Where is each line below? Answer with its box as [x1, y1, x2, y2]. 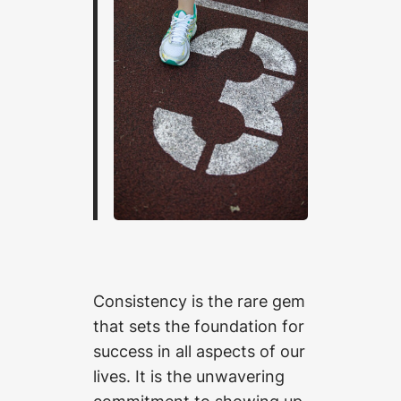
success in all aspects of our [93, 341, 305, 362]
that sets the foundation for [93, 316, 304, 337]
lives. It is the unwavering [93, 366, 285, 387]
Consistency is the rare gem [93, 291, 305, 311]
